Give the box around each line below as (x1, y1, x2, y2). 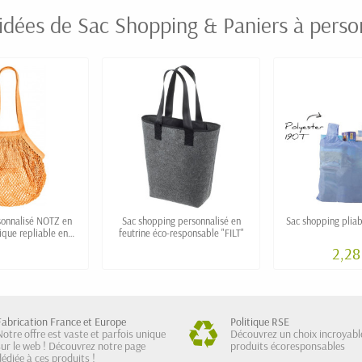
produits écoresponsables (230, 339, 345, 354)
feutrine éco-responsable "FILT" (118, 226, 244, 240)
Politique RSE (230, 314, 289, 330)
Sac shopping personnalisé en (121, 214, 241, 228)
